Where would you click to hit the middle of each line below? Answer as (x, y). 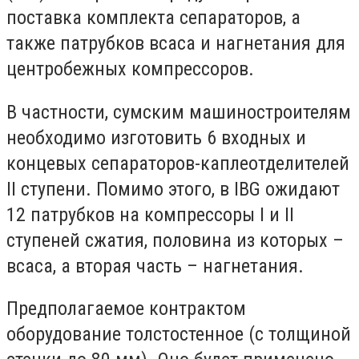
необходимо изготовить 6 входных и (156, 137)
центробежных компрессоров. (130, 69)
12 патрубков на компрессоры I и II (150, 214)
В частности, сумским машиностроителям (179, 112)
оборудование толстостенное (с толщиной (179, 335)
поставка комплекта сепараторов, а (153, 18)
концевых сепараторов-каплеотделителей (178, 163)
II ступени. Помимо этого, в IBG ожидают (173, 189)
